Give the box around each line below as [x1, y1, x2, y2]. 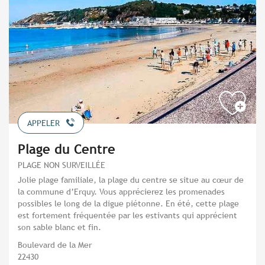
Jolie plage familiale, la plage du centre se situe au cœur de [18, 174, 244, 185]
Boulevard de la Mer [18, 240, 92, 250]
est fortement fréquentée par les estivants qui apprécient [18, 210, 237, 221]
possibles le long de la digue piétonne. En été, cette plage [18, 198, 239, 209]
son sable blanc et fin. [18, 222, 101, 232]
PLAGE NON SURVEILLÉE [18, 160, 105, 170]
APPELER [27, 118, 60, 128]
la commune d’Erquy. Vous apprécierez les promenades [18, 186, 225, 197]
